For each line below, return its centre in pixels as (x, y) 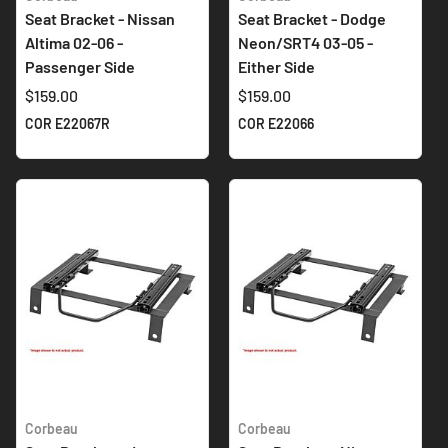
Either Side (276, 66)
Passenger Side (80, 66)
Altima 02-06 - (74, 42)
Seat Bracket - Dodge (312, 18)
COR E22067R (67, 123)
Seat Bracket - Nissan (100, 18)
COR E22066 (276, 123)
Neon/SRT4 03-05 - (305, 42)
